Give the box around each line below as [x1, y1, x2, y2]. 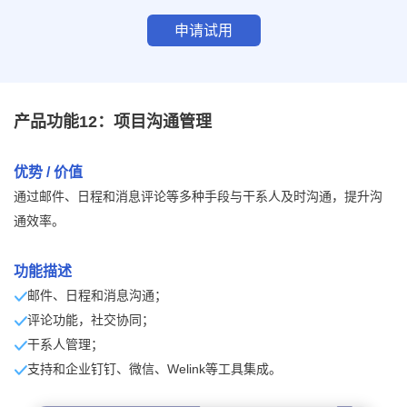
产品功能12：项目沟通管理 [14, 113, 212, 132]
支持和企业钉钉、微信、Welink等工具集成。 [27, 361, 282, 376]
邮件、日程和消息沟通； [27, 287, 167, 303]
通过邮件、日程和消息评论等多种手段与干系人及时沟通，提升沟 [14, 189, 382, 203]
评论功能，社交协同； [27, 312, 154, 327]
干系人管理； [27, 336, 104, 352]
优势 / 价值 [14, 164, 83, 180]
